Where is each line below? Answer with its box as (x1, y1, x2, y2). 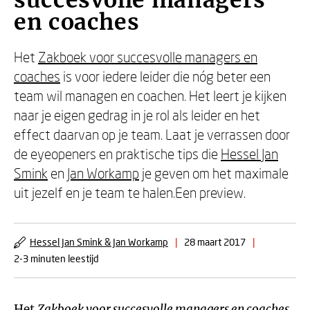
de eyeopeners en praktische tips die (14, 145, 221, 162)
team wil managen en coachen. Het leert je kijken (14, 87, 286, 104)
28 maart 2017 (184, 236, 246, 248)
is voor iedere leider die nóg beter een (60, 68, 271, 84)
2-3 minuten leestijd (14, 253, 99, 264)
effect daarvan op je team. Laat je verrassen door (14, 126, 290, 143)
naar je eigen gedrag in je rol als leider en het (14, 107, 260, 123)
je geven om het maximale (139, 165, 289, 181)
